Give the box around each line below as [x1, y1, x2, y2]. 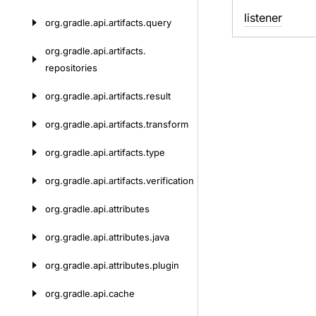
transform [146, 119, 188, 130]
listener [243, 11, 282, 25]
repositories [45, 62, 97, 73]
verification [146, 175, 194, 186]
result [146, 90, 171, 102]
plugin [152, 260, 179, 271]
